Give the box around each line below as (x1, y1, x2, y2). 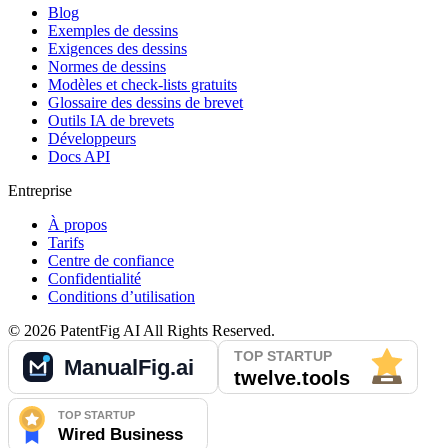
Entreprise (8, 182, 72, 200)
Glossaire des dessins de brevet (48, 94, 243, 112)
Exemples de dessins (48, 22, 178, 40)
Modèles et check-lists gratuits (48, 76, 237, 94)
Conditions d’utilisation (48, 288, 195, 306)
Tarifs (48, 234, 84, 252)
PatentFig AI (60, 322, 140, 340)
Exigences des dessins (48, 40, 187, 58)
